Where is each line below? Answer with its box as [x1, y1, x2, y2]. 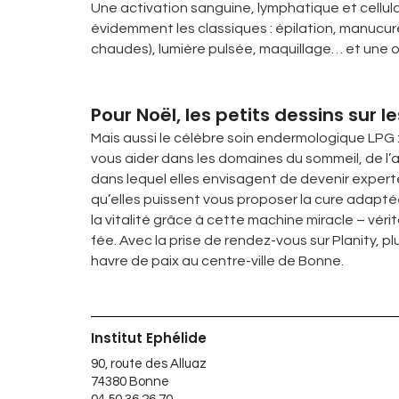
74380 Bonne [91, 375, 169, 388]
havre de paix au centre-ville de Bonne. [91, 254, 344, 268]
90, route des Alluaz [91, 357, 207, 370]
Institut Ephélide [91, 329, 207, 347]
